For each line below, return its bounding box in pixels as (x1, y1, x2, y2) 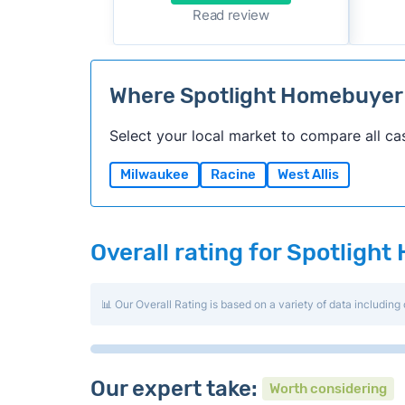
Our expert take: (89, 376, 262, 401)
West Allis (277, 166, 339, 183)
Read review (193, 6, 269, 24)
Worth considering (268, 381, 387, 397)
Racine (210, 166, 256, 183)
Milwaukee (119, 166, 189, 183)
